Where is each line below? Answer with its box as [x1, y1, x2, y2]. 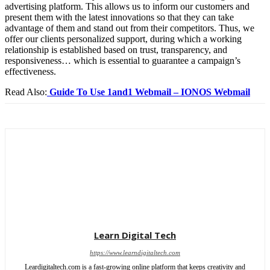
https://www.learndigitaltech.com [90, 248, 180, 256]
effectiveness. [5, 66, 56, 77]
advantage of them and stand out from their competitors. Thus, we [5, 22, 254, 33]
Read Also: [5, 86, 47, 97]
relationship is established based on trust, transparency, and [5, 44, 227, 55]
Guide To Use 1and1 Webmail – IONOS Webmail [47, 86, 250, 97]
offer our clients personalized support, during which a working [5, 33, 242, 44]
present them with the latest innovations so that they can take [5, 11, 234, 22]
